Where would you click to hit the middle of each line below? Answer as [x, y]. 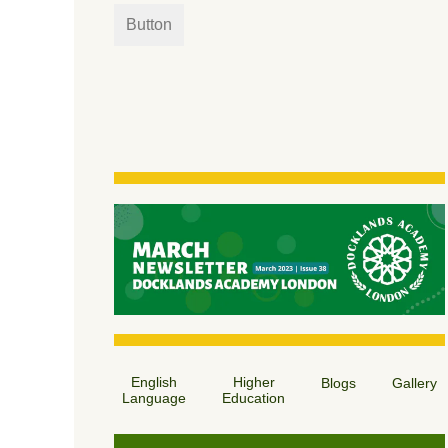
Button [149, 25]
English [154, 382]
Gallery [414, 383]
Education [253, 398]
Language [154, 398]
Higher [253, 382]
